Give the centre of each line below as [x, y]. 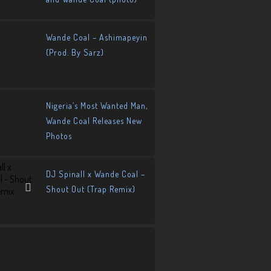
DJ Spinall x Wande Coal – [96, 174]
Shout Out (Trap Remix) [91, 189]
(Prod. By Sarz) [75, 52]
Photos [59, 136]
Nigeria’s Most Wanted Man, [97, 106]
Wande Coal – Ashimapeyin [97, 37]
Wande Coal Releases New [94, 121]
